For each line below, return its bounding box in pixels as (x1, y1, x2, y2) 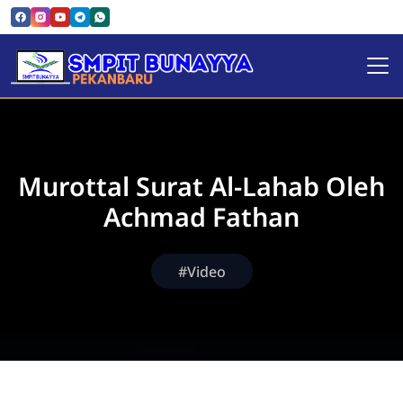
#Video (177, 261, 226, 282)
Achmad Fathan (103, 199, 300, 234)
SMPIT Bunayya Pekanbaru (10, 46, 373, 84)
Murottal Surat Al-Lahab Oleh (18, 168, 385, 203)
